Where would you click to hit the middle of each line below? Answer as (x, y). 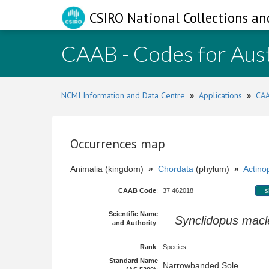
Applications (220, 95)
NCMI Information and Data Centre (123, 95)
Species (174, 247)
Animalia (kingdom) (109, 169)
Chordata (176, 169)
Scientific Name (133, 214)
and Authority (134, 223)
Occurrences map (118, 144)
